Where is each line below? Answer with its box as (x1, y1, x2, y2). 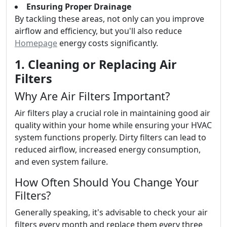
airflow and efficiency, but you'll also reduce (15, 25, 182, 36)
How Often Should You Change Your (15, 175, 199, 190)
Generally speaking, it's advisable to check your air (15, 207, 208, 218)
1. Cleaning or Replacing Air (15, 56, 177, 72)
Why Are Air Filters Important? (15, 89, 170, 103)
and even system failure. (15, 156, 108, 167)
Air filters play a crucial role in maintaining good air (15, 107, 210, 119)
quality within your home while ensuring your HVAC (15, 120, 212, 131)
